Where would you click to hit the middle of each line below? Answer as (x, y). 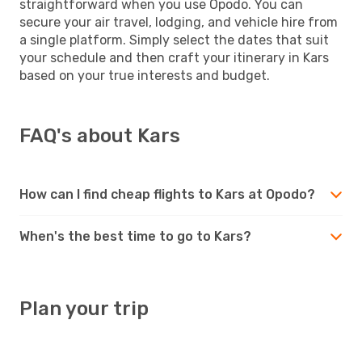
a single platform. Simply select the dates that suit (174, 40)
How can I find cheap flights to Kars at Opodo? (167, 194)
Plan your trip (84, 308)
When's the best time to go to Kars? (135, 236)
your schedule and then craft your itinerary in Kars (174, 57)
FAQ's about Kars (100, 135)
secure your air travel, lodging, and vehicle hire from (179, 22)
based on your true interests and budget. (145, 75)
